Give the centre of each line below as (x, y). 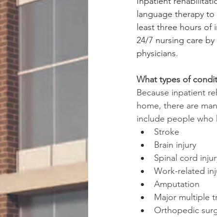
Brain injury (175, 145)
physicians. (157, 53)
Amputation (177, 184)
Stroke (167, 132)
